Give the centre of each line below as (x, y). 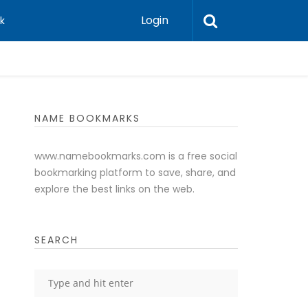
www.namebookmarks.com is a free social (135, 156)
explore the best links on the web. (114, 189)
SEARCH (56, 240)
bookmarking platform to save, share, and (135, 173)
